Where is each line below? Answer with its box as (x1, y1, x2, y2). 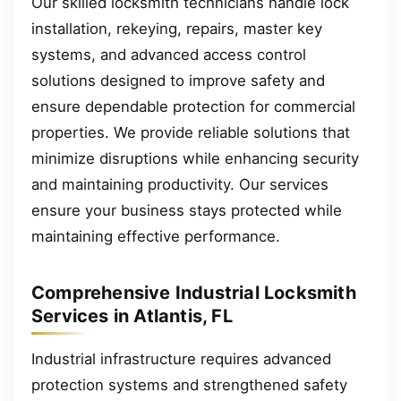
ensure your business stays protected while (31, 200, 342, 219)
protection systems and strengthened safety (31, 375, 347, 394)
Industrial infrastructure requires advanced (31, 349, 331, 368)
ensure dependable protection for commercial (31, 97, 355, 115)
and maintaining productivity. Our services (31, 175, 328, 193)
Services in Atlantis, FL (31, 305, 233, 327)
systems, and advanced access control (31, 45, 306, 64)
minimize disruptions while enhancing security (31, 149, 359, 167)
